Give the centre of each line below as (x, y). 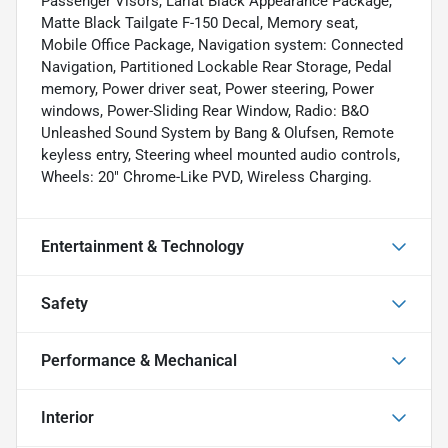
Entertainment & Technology (142, 246)
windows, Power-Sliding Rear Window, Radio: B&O (205, 110)
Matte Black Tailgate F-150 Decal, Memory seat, (199, 22)
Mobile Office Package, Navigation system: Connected (222, 44)
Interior (67, 417)
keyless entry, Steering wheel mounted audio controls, (220, 154)
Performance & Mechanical (139, 360)
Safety (64, 303)
